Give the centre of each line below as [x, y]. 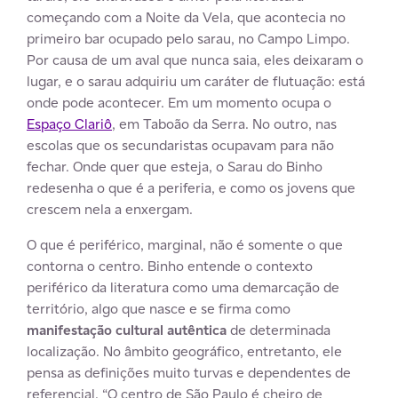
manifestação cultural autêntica [127, 330]
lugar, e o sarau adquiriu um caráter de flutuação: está [196, 81]
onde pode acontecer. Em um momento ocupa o [179, 102]
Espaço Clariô [69, 123]
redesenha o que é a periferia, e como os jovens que [191, 187]
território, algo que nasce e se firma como [159, 308]
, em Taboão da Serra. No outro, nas [224, 123]
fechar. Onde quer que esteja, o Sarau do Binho [175, 166]
